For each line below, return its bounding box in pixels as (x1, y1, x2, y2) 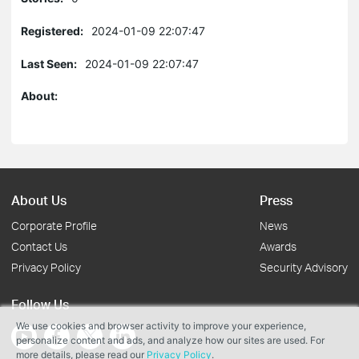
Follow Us (11, 296, 69, 313)
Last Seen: (21, 57, 77, 71)
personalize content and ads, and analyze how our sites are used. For (16, 334, 325, 346)
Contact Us (11, 240, 67, 253)
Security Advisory (260, 260, 348, 274)
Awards (260, 240, 296, 253)
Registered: (21, 24, 83, 38)
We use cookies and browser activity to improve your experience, (16, 320, 306, 332)
